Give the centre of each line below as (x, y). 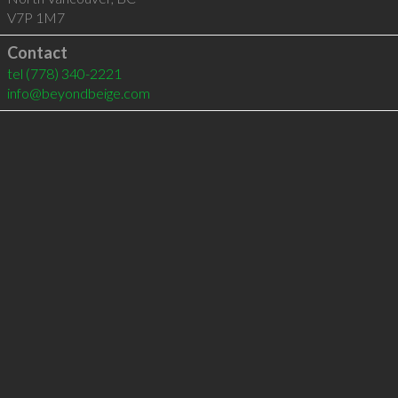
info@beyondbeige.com (78, 93)
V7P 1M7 (36, 17)
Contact (37, 52)
